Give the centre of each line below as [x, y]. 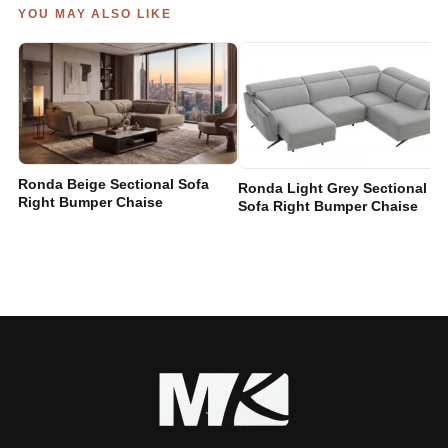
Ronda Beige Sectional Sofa [113, 184]
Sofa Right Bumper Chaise [328, 206]
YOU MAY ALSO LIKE [95, 13]
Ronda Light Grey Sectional [332, 188]
